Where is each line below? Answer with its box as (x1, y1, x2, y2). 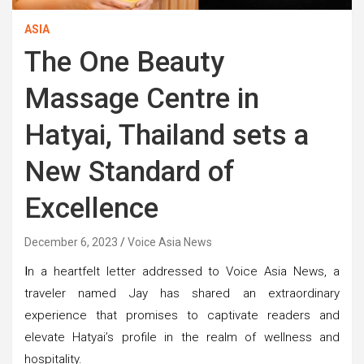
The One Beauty (24, 45, 224, 79)
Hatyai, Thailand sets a (24, 118, 309, 152)
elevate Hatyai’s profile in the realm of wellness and (24, 329, 340, 344)
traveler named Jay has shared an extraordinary (24, 285, 340, 301)
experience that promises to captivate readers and (24, 307, 340, 323)
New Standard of (24, 154, 235, 188)
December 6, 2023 (24, 235, 118, 249)
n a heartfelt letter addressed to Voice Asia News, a (28, 263, 340, 279)
